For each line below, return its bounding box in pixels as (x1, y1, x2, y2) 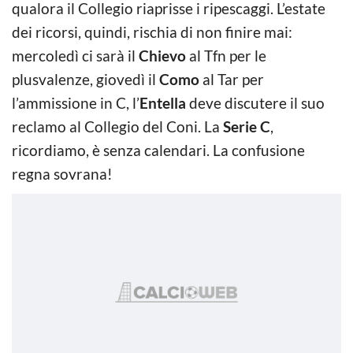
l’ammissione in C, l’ (12, 93, 139, 112)
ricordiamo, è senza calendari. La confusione (12, 140, 305, 159)
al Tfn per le (186, 46, 266, 65)
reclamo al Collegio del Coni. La (12, 117, 220, 136)
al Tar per (199, 69, 264, 88)
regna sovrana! (12, 164, 113, 183)
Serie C (220, 117, 270, 136)
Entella (139, 93, 186, 112)
